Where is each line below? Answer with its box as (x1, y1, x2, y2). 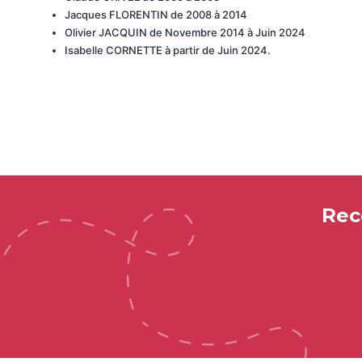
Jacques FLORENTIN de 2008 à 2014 (65, 8, 247, 22)
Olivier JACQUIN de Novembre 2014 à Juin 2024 (65, 26, 305, 40)
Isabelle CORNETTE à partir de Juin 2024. (65, 44, 271, 57)
